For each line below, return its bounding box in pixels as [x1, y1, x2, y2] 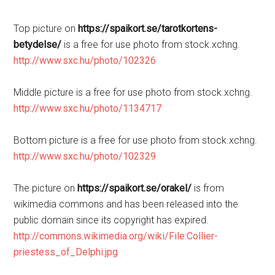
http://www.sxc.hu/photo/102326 [14, 54, 157, 66]
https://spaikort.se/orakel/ [77, 182, 192, 194]
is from [192, 182, 225, 194]
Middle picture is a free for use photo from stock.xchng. [14, 86, 253, 98]
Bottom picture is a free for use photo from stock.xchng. [14, 134, 258, 146]
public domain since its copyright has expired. [14, 214, 209, 226]
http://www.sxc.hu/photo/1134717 [14, 102, 162, 114]
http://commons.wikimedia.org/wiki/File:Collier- [14, 230, 219, 242]
